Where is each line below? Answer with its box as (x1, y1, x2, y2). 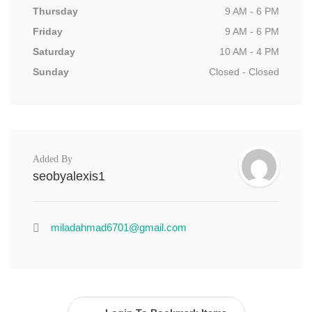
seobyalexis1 (33, 169, 105, 183)
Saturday (33, 46, 75, 57)
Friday (33, 26, 63, 37)
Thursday (33, 6, 78, 17)
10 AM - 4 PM (219, 46, 279, 57)
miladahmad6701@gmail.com (51, 221, 187, 233)
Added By (33, 154, 72, 164)
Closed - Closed (209, 66, 279, 77)
